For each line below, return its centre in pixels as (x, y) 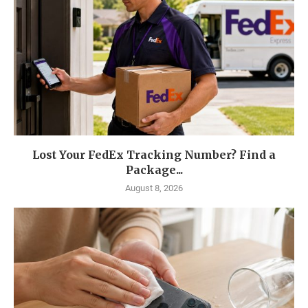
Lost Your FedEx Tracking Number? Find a (154, 155)
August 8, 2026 (154, 188)
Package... (154, 170)
